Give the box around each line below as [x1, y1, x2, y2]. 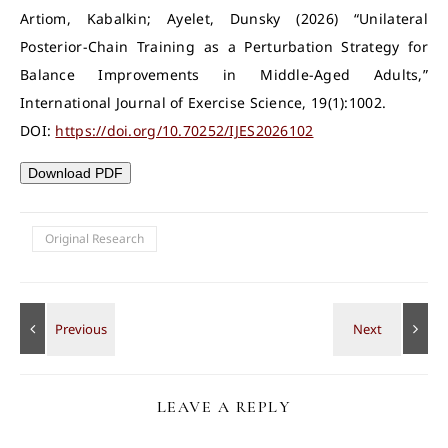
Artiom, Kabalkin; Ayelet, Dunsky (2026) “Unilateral [20, 9, 428, 28]
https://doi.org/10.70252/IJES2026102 [55, 121, 314, 140]
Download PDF [28, 165, 123, 181]
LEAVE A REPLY [156, 397, 292, 417]
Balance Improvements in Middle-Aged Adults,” [20, 65, 428, 84]
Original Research [45, 230, 144, 247]
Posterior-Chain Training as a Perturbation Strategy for [20, 37, 428, 56]
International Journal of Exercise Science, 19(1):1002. [20, 93, 387, 112]
